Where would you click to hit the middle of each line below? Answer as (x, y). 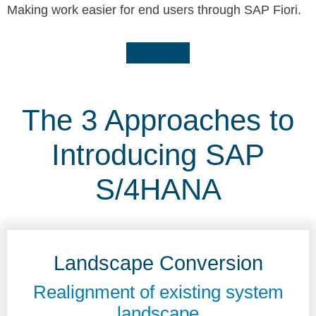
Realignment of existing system (158, 292)
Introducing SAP (158, 155)
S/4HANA (158, 190)
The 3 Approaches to (158, 121)
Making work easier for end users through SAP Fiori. (154, 10)
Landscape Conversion (158, 263)
